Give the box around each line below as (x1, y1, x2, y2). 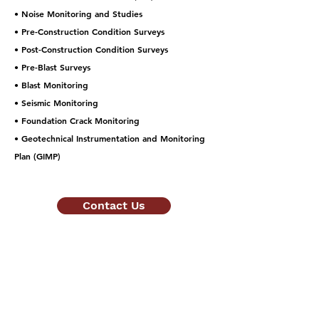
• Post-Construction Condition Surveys (14, 43, 168, 55)
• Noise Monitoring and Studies (14, 8, 142, 19)
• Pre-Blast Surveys (14, 61, 90, 73)
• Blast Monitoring (14, 79, 88, 90)
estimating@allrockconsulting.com (14, 298, 189, 311)
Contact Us (83, 199, 145, 212)
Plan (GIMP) (14, 150, 61, 162)
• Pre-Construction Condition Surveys (14, 26, 164, 37)
